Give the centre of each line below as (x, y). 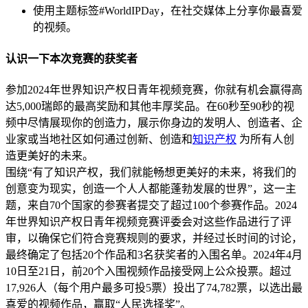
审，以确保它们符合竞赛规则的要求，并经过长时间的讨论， (154, 238)
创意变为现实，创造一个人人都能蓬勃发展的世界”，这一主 (151, 188)
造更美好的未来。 (49, 155)
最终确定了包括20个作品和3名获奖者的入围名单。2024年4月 (154, 254)
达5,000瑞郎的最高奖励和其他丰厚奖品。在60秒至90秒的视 (150, 106)
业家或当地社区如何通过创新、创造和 (99, 139)
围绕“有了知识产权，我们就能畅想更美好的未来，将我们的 (151, 172)
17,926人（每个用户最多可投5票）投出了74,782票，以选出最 (154, 287)
